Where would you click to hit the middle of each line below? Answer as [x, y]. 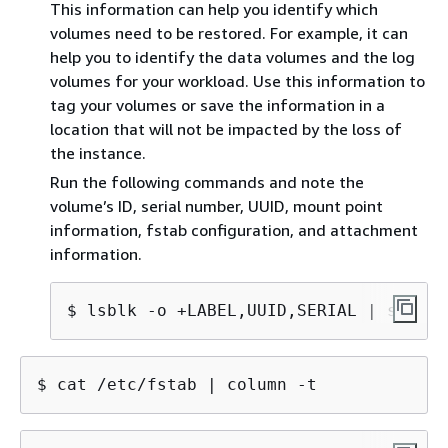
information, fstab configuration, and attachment [234, 229]
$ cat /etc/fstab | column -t [177, 384]
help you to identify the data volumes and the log [232, 56]
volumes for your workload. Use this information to [237, 80]
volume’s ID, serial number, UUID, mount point [216, 205]
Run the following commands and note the [207, 181]
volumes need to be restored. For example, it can [229, 32]
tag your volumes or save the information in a [217, 104]
